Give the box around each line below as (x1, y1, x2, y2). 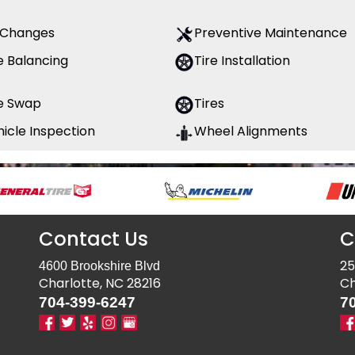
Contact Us (39, 226, 148, 253)
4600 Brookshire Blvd (39, 259, 160, 273)
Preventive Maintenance (194, 24, 347, 43)
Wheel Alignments (194, 122, 307, 141)
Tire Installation (194, 52, 290, 71)
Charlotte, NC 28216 (39, 274, 161, 293)
